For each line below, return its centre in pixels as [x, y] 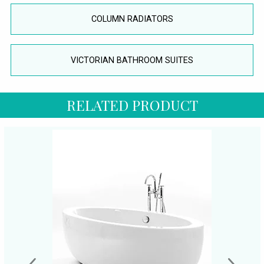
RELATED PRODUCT [132, 105]
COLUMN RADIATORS [132, 19]
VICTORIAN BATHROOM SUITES [132, 60]
